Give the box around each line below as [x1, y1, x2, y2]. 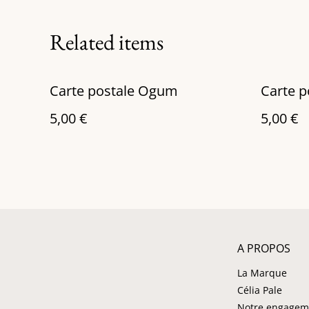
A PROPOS [237, 241, 290, 256]
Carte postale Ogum [138, 81, 178, 100]
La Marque [237, 266, 287, 279]
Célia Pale [237, 283, 282, 297]
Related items [50, 28, 163, 57]
